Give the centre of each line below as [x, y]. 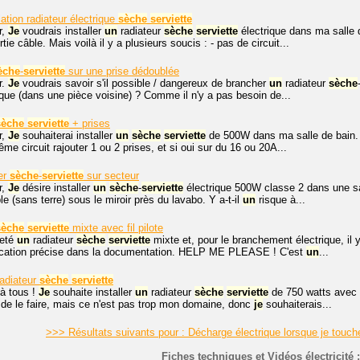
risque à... [280, 200]
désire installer [56, 188]
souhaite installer [92, 292]
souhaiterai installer [67, 135]
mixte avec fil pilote [116, 228]
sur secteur [111, 176]
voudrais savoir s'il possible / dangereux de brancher [144, 83]
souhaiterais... [297, 304]
